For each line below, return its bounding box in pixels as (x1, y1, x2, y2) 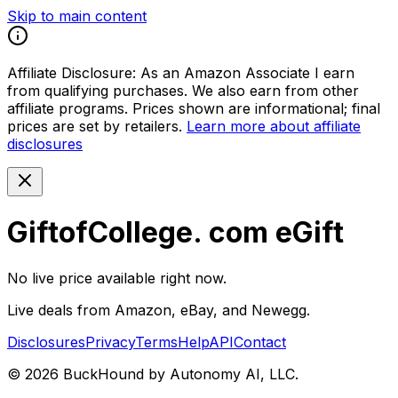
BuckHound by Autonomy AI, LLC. (59, 364, 298, 383)
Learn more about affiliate (187, 117, 361, 135)
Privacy (85, 332, 135, 351)
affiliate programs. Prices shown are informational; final (7, 99, 380, 117)
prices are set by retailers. (7, 117, 182, 135)
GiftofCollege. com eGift (7, 215, 344, 251)
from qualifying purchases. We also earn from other (7, 82, 359, 99)
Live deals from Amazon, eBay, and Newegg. (7, 300, 310, 319)
